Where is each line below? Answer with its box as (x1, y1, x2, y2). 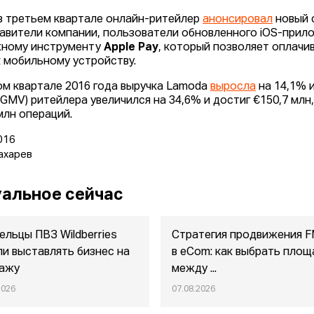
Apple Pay (104, 42, 159, 54)
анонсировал (203, 14, 273, 26)
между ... (172, 264, 217, 275)
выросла (210, 81, 257, 93)
